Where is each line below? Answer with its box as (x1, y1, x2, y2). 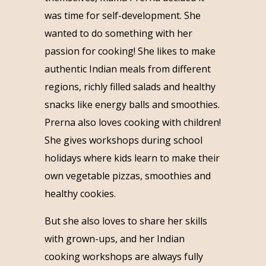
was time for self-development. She (44, 8, 201, 22)
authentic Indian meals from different (44, 62, 211, 75)
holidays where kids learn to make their (44, 151, 220, 164)
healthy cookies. (44, 186, 116, 200)
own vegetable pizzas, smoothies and (44, 169, 211, 182)
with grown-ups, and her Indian (44, 232, 185, 245)
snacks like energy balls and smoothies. (44, 97, 220, 111)
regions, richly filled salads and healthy (44, 80, 216, 93)
